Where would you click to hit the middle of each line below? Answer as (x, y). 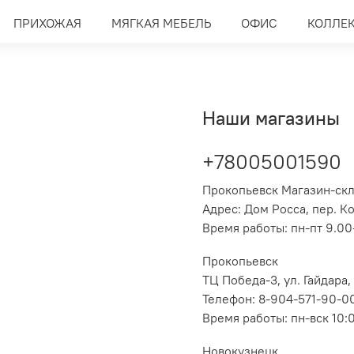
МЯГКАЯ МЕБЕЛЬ (161, 23)
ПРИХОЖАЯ (47, 23)
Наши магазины (271, 117)
